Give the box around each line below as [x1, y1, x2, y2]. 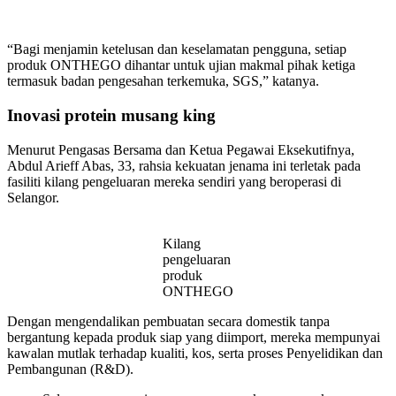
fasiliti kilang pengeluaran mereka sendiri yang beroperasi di [7, 173, 341, 189]
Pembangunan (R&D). [7, 361, 133, 377]
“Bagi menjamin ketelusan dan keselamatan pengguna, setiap [7, 42, 346, 57]
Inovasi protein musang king [7, 106, 216, 126]
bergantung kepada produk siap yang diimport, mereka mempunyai [7, 329, 380, 345]
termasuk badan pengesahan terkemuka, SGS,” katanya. [7, 73, 319, 89]
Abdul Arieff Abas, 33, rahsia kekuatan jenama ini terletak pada [7, 157, 361, 173]
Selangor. [7, 189, 63, 205]
